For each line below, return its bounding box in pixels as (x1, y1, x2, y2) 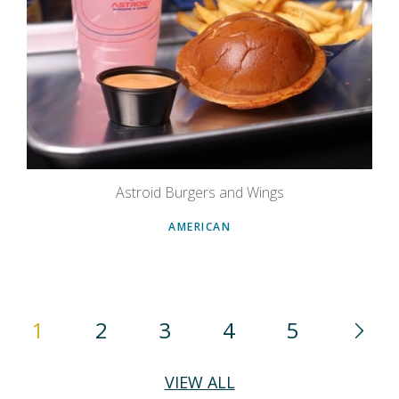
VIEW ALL (164, 371, 235, 394)
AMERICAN (168, 219, 231, 235)
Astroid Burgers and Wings (115, 183, 284, 203)
